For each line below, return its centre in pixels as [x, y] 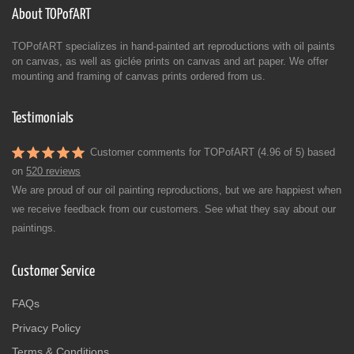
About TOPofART [51, 15]
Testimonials [43, 119]
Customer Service [53, 272]
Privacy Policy [46, 328]
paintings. [34, 228]
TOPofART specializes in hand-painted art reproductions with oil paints [173, 47]
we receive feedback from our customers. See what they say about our [174, 209]
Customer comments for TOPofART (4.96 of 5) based [213, 153]
